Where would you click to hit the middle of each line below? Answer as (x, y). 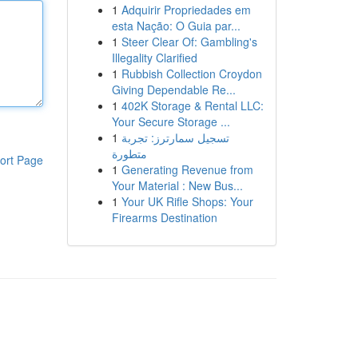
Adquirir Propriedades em (186, 10)
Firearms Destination (164, 217)
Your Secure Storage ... (171, 121)
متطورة (129, 153)
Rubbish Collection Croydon (191, 74)
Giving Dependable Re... (173, 89)
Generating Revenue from (187, 169)
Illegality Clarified (154, 58)
